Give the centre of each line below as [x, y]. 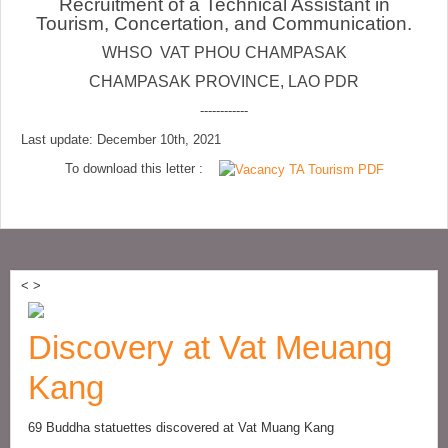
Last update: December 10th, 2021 [121, 139]
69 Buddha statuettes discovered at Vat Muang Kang [181, 428]
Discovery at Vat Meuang [210, 348]
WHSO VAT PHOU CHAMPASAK [224, 52]
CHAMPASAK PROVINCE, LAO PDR [224, 81]
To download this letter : [141, 168]
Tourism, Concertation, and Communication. [224, 23]
